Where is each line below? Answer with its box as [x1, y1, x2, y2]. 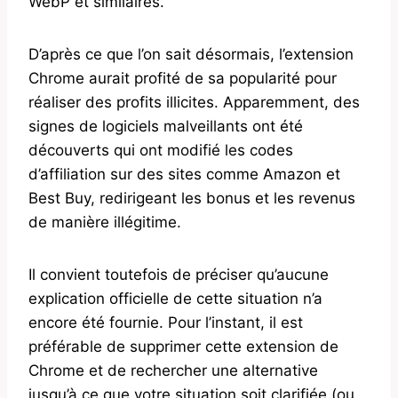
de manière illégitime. [28, 212, 181, 231]
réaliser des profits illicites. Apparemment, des [28, 92, 360, 111]
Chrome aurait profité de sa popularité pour [28, 68, 337, 87]
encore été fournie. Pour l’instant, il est [28, 313, 303, 331]
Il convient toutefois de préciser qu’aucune [28, 265, 329, 283]
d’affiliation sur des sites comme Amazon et [28, 164, 340, 183]
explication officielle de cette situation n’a [28, 289, 322, 307]
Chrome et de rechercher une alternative [28, 361, 318, 379]
